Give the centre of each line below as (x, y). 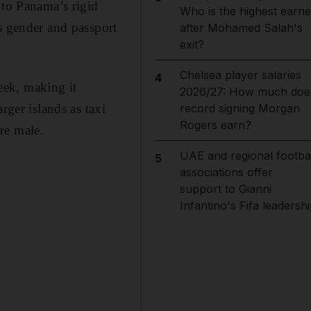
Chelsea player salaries (240, 75)
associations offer (226, 172)
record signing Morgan (239, 108)
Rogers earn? (215, 125)
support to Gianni (225, 189)
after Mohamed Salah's (241, 28)
